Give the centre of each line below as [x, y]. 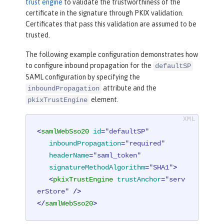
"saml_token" [117, 156]
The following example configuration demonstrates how [112, 54]
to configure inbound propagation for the [89, 65]
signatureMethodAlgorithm [97, 168]
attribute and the [129, 88]
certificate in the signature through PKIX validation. [104, 13]
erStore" [53, 192]
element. [104, 99]
